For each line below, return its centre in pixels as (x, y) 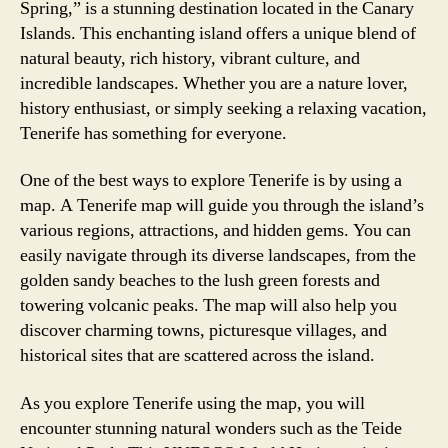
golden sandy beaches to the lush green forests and (200, 280)
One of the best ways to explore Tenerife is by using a (211, 180)
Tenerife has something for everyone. (153, 133)
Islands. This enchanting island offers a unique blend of (218, 33)
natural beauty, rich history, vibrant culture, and (190, 58)
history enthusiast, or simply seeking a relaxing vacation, (223, 108)
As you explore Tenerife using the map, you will (192, 403)
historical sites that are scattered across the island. (197, 355)
